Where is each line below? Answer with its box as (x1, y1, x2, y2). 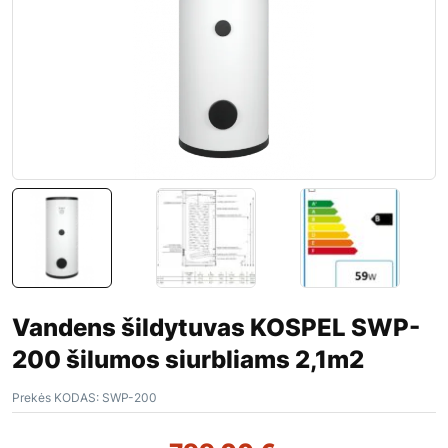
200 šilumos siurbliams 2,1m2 (12, 345, 364, 375)
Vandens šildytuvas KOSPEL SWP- (12, 313, 420, 343)
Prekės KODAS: (12, 390, 99, 406)
